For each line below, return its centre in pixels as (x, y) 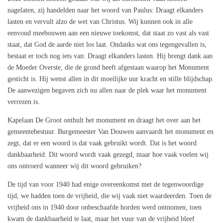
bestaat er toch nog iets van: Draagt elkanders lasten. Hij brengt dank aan (110, 56)
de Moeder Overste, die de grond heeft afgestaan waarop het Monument (108, 68)
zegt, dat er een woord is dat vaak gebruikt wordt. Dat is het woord (102, 143)
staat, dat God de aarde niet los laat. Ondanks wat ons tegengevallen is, (107, 45)
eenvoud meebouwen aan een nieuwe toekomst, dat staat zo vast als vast (108, 33)
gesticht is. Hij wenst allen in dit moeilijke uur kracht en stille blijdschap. (111, 79)
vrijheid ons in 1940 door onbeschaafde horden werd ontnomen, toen (105, 208)
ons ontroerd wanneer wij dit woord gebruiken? (74, 166)
